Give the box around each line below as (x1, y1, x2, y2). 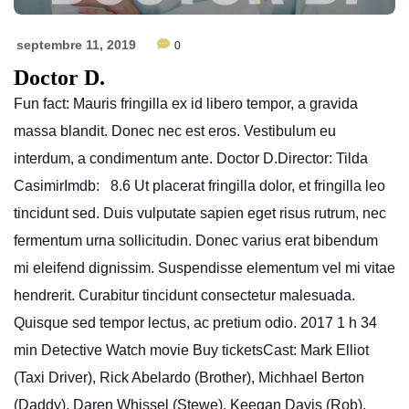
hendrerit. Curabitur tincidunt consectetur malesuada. (14, 287, 355, 303)
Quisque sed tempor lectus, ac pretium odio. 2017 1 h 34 (14, 314, 377, 330)
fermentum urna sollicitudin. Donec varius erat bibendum (14, 232, 378, 248)
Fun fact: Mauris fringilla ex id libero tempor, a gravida (14, 95, 358, 111)
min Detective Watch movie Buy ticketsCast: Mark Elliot (14, 341, 369, 358)
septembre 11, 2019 (16, 37, 136, 52)
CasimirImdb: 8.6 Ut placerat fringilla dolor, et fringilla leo (14, 177, 385, 194)
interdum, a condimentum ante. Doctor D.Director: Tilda (14, 150, 368, 166)
